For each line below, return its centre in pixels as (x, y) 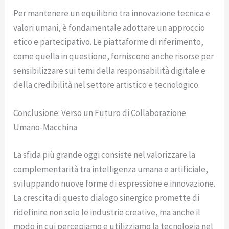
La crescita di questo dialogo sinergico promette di (107, 198)
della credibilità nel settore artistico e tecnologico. (107, 85)
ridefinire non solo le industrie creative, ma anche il (107, 212)
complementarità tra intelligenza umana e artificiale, (111, 169)
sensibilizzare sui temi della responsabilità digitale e (110, 70)
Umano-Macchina (45, 127)
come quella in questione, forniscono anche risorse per (114, 56)
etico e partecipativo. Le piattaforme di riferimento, (109, 42)
